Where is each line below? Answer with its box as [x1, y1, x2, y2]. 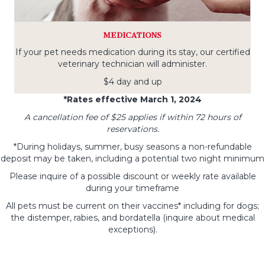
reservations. [106, 123, 159, 134]
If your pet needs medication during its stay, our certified [15, 46, 250, 57]
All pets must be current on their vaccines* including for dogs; [6, 200, 259, 211]
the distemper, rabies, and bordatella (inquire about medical [10, 212, 255, 223]
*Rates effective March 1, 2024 [63, 93, 202, 105]
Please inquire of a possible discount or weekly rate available [9, 170, 256, 182]
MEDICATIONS [104, 30, 161, 40]
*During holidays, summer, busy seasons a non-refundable [13, 141, 252, 152]
